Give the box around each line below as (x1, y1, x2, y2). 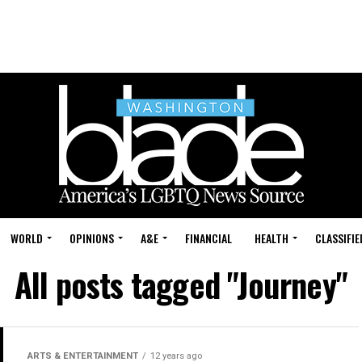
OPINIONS (69, 229, 114, 246)
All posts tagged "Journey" (14, 260, 348, 309)
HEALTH (255, 229, 288, 246)
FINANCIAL (185, 229, 232, 246)
